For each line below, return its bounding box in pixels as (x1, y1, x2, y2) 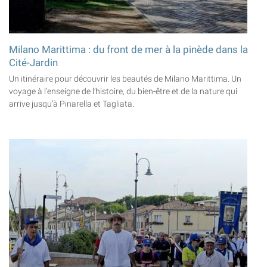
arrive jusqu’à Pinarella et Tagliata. (9, 99, 134, 110)
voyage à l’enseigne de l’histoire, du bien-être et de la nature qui (9, 86, 237, 97)
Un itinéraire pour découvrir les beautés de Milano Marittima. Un (9, 74, 241, 85)
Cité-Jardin (9, 56, 58, 69)
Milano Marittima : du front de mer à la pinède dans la (9, 43, 248, 55)
